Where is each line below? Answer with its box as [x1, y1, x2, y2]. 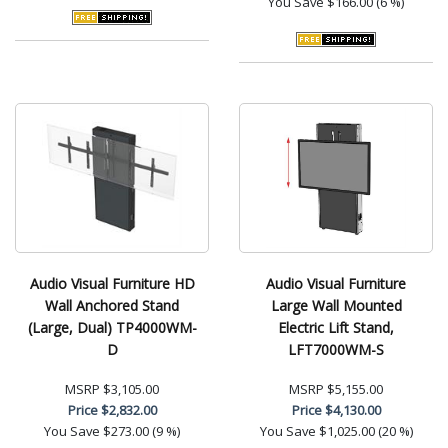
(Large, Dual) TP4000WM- [27, 317, 197, 337]
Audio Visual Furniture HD [29, 273, 195, 293]
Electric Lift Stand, [278, 317, 394, 337]
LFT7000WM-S [288, 339, 384, 359]
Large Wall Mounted [270, 295, 402, 315]
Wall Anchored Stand [45, 295, 179, 315]
